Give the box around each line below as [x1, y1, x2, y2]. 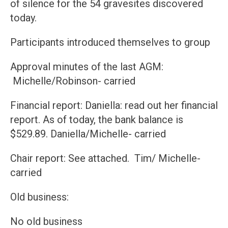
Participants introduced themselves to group [10, 36, 210, 49]
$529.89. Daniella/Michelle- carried [10, 128, 171, 140]
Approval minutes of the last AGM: [10, 61, 163, 73]
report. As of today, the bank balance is [10, 113, 183, 126]
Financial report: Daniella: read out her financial [10, 99, 218, 112]
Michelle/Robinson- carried [10, 75, 135, 88]
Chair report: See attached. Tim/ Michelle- [10, 152, 201, 165]
